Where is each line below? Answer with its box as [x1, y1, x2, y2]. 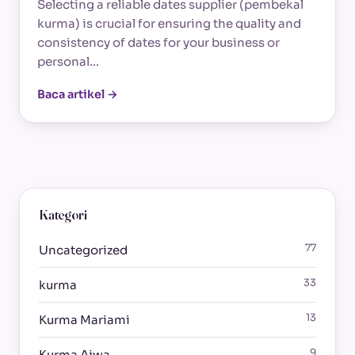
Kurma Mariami [39, 311, 130, 327]
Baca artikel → [37, 87, 118, 102]
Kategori [39, 207, 87, 223]
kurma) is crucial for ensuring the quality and [37, 16, 301, 32]
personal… [37, 54, 99, 70]
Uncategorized [39, 242, 128, 258]
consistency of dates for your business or [37, 35, 280, 51]
